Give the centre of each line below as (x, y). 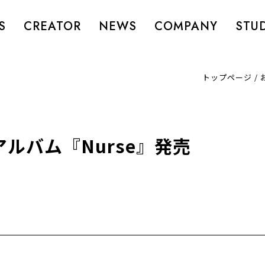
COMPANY (186, 26)
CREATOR (52, 26)
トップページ (227, 77)
